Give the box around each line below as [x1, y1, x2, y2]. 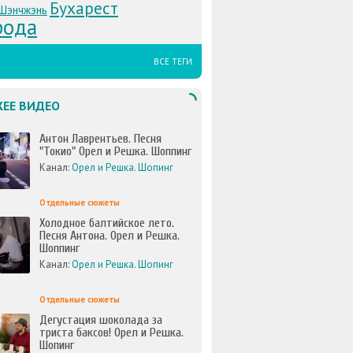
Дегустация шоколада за [39, 313, 162, 327]
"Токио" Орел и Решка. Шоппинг [39, 144, 191, 158]
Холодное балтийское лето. [39, 216, 174, 230]
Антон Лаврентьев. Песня [39, 132, 162, 146]
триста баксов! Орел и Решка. [39, 325, 184, 340]
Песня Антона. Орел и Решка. [39, 229, 180, 243]
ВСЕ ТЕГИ [154, 56, 192, 67]
